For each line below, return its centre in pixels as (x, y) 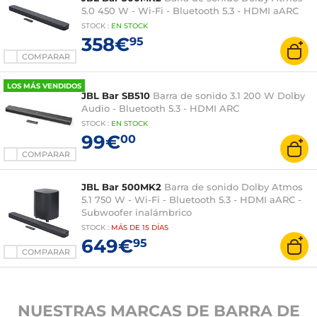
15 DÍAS (155, 228)
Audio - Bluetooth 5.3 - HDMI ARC (160, 108)
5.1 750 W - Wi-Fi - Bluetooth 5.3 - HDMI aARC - (191, 200)
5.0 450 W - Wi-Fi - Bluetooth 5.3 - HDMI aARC (190, 11)
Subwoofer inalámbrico (137, 212)
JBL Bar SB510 (116, 96)
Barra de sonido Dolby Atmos (234, 187)
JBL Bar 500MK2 (121, 187)
